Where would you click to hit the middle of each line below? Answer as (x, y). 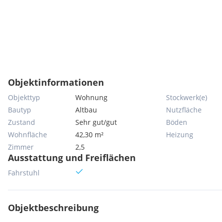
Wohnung (92, 97)
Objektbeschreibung (53, 208)
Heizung (180, 135)
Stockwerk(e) (187, 97)
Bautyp (20, 110)
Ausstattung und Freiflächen (72, 158)
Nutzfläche (184, 110)
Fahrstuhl (24, 173)
